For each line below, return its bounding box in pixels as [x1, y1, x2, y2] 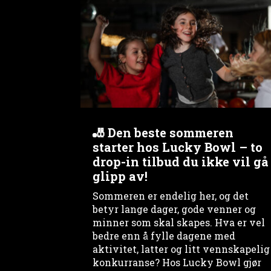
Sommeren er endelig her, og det [93, 189, 249, 202]
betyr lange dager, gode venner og [93, 202, 256, 215]
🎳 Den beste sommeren [93, 124, 234, 140]
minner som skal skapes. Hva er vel [93, 215, 266, 229]
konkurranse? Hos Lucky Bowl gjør [93, 255, 262, 269]
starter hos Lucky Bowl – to [93, 139, 263, 155]
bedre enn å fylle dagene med [93, 229, 236, 242]
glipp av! [93, 168, 148, 184]
